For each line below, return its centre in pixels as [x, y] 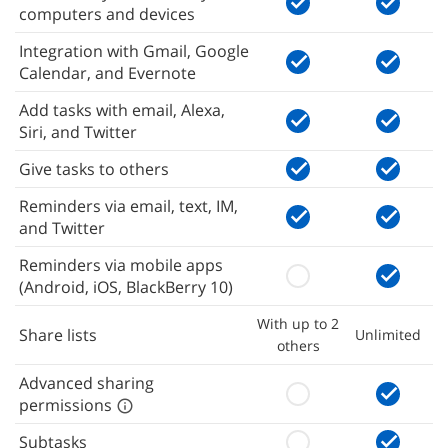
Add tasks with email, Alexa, [122, 110]
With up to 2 [298, 323]
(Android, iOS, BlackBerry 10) [126, 287]
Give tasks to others [94, 169]
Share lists [58, 335]
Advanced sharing [86, 383]
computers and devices [107, 14]
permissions [67, 405]
